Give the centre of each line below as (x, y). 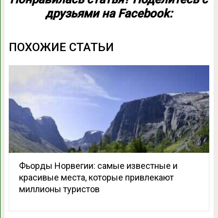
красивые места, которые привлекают (96, 177)
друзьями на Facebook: (109, 13)
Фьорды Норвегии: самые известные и (98, 165)
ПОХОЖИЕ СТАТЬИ (61, 47)
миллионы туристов (59, 189)
